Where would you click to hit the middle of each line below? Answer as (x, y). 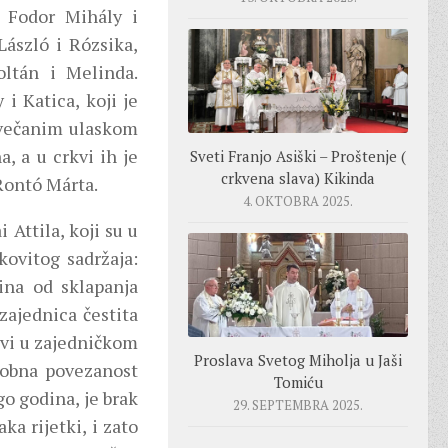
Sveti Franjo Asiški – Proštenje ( (298, 156)
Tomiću (298, 381)
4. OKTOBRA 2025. (298, 201)
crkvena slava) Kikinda (298, 178)
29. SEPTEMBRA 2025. (298, 404)
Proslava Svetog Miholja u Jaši (298, 359)
